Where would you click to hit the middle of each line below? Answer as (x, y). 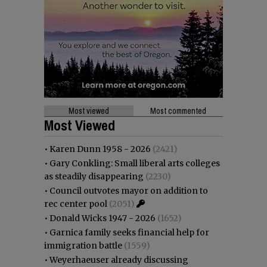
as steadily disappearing (94, 176)
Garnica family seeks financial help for (129, 232)
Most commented (178, 111)
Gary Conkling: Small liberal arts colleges (135, 163)
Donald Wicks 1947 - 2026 (103, 218)
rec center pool (76, 204)
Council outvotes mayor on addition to (129, 190)
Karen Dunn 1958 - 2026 (100, 149)
